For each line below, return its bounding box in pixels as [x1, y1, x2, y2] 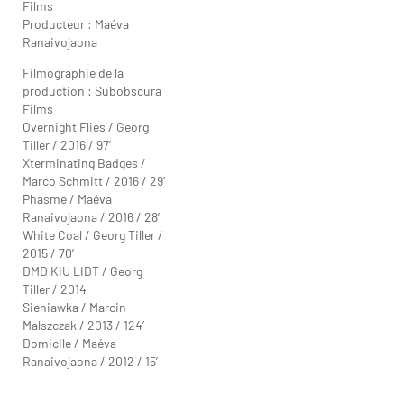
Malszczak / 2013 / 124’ [23, 317, 144, 333]
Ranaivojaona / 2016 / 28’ [23, 208, 160, 225]
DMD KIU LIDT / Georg [23, 262, 142, 279]
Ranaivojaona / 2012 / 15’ [23, 353, 158, 369]
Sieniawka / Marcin [23, 298, 126, 315]
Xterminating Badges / [23, 154, 146, 170]
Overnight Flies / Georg [23, 118, 149, 134]
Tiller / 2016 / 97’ [23, 136, 111, 152]
